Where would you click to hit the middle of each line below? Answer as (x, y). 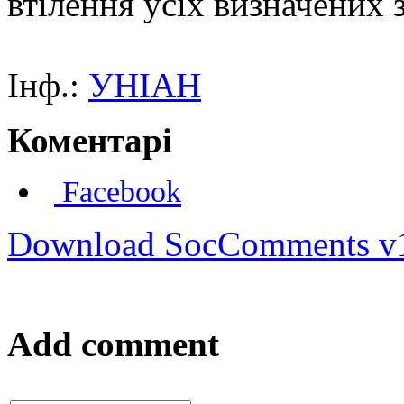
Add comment (113, 344)
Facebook (118, 191)
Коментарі (90, 140)
